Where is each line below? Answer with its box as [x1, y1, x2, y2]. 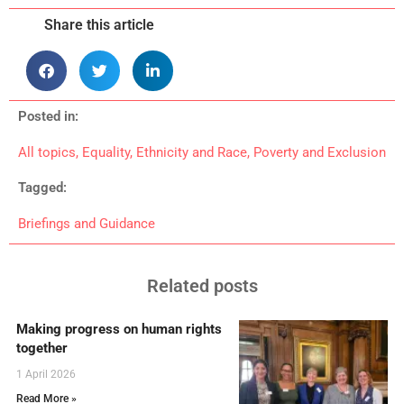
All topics [18, 143, 76, 161]
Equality [82, 143, 130, 161]
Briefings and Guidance [18, 215, 155, 232]
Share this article [44, 15, 154, 33]
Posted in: [18, 107, 78, 124]
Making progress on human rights [16, 320, 222, 337]
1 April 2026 [16, 367, 76, 381]
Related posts [146, 274, 258, 297]
